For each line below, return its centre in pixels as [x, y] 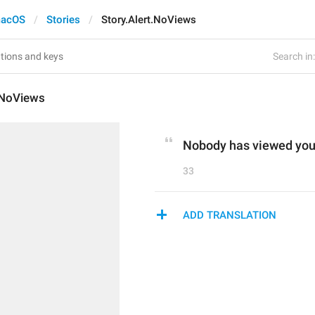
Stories [63, 20]
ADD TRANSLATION [230, 215]
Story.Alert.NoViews [149, 20]
